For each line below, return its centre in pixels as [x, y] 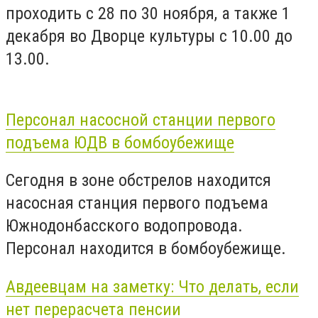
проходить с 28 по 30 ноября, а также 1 [148, 14]
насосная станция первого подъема [137, 203]
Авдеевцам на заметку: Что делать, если [152, 286]
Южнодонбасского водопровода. [124, 226]
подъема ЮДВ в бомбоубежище [120, 142]
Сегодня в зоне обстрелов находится [138, 181]
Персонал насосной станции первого [141, 120]
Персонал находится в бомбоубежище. [146, 249]
